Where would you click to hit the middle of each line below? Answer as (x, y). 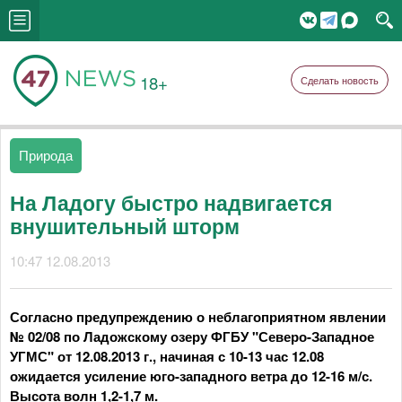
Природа (46, 155)
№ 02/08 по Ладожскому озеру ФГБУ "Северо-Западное (192, 336)
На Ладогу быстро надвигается (171, 202)
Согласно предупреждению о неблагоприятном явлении (198, 317)
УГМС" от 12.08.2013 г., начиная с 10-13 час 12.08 (167, 356)
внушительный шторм (125, 226)
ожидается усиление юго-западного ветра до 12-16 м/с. (191, 376)
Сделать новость (340, 80)
